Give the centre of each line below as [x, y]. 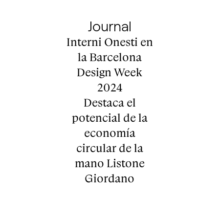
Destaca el [109, 103]
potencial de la [109, 118]
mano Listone [109, 163]
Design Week [109, 72]
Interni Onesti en [109, 42]
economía [109, 133]
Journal [109, 26]
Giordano [109, 178]
